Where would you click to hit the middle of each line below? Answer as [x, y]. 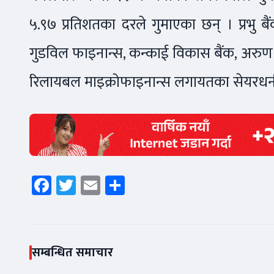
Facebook [90, 185]
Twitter [106, 185]
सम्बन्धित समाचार [72, 252]
